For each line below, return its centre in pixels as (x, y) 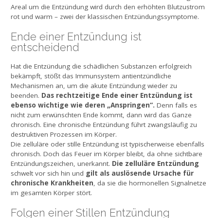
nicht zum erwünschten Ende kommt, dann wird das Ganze (101, 115)
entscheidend (45, 47)
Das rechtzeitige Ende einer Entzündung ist (117, 95)
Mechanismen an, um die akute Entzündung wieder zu (94, 85)
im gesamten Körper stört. (51, 192)
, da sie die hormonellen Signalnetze (150, 183)
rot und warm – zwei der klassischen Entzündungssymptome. (105, 16)
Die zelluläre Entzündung (155, 163)
